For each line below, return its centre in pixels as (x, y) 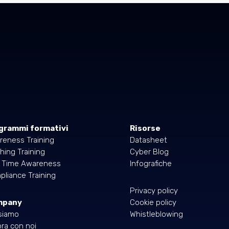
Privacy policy (154, 190)
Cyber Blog (149, 152)
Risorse (145, 129)
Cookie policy (153, 202)
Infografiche (151, 164)
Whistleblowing (156, 214)
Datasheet (148, 140)
